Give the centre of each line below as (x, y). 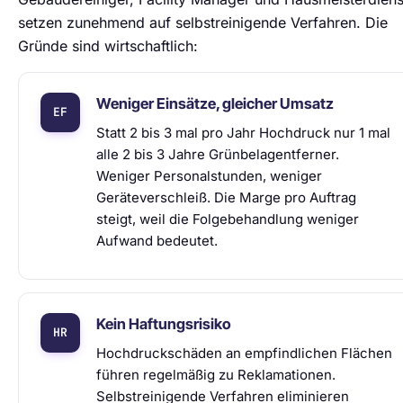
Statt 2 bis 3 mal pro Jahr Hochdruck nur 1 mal (243, 133)
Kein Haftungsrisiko (164, 324)
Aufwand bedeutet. (157, 241)
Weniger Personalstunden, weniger (209, 176)
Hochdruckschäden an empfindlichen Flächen (244, 353)
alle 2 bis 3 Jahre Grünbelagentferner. (218, 154)
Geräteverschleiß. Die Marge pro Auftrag (226, 197)
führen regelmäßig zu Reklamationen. (216, 375)
